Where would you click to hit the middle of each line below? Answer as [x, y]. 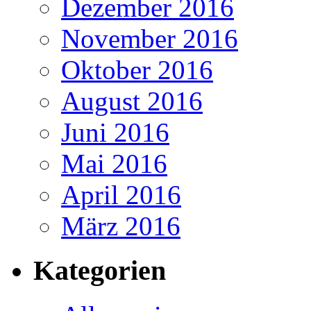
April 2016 [121, 194]
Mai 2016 [114, 163]
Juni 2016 [115, 132]
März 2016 [121, 226]
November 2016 [150, 38]
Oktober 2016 [137, 69]
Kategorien [100, 271]
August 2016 [132, 101]
